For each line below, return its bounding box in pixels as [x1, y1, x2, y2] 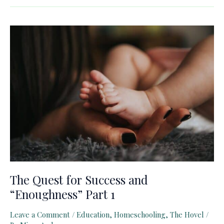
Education [76, 209, 109, 220]
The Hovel [170, 209, 204, 220]
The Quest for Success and [10, 171, 148, 187]
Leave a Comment [10, 209, 70, 220]
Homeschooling [114, 209, 165, 220]
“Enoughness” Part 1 [10, 185, 115, 202]
